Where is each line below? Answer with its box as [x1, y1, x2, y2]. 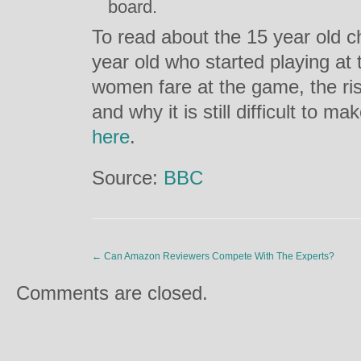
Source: [92, 167, 164, 189]
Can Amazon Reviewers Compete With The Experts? [102, 251, 334, 262]
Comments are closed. [16, 282, 208, 304]
